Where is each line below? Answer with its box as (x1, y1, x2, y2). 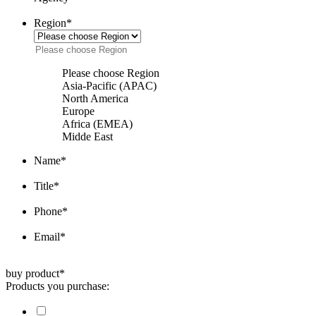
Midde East (62, 130, 113, 142)
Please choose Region (62, 66, 159, 79)
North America (62, 92, 128, 104)
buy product (6, 267, 59, 279)
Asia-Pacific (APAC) (62, 79, 157, 92)
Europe (62, 104, 95, 117)
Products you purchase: (6, 279, 109, 292)
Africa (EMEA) (62, 117, 133, 130)
